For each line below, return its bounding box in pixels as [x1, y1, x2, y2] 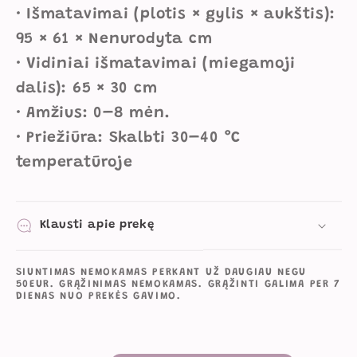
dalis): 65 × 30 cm [15, 80, 158, 96]
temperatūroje [15, 155, 133, 171]
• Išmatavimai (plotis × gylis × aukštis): [15, 6, 335, 22]
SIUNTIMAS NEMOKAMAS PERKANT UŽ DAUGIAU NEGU [15, 267, 308, 277]
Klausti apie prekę [39, 218, 155, 231]
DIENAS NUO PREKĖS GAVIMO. [15, 291, 182, 301]
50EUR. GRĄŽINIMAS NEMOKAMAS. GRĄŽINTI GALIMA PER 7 [15, 279, 342, 289]
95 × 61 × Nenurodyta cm [15, 31, 213, 47]
